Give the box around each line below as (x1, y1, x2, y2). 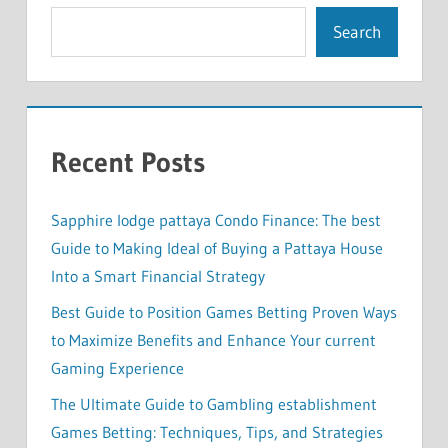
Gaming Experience (50, 357, 184, 378)
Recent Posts (50, 144, 205, 179)
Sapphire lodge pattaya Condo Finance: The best (50, 209, 381, 230)
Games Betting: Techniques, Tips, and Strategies (50, 421, 383, 442)
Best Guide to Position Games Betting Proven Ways (50, 301, 397, 322)
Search (332, 21, 381, 43)
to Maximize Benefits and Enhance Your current (50, 329, 376, 350)
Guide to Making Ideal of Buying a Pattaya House (50, 237, 383, 258)
